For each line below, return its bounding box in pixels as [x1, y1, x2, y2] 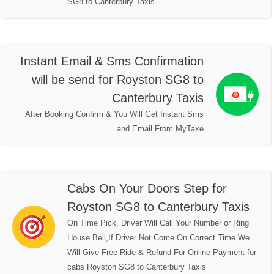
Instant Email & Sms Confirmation [20, 54, 204, 68]
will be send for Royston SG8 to [32, 73, 204, 87]
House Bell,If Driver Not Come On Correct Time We [67, 233, 250, 243]
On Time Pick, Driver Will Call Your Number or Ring [67, 218, 249, 228]
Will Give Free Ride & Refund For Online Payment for [67, 248, 256, 257]
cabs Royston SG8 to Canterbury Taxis [67, 262, 206, 272]
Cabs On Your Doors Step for [67, 182, 227, 196]
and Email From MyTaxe [117, 124, 204, 134]
